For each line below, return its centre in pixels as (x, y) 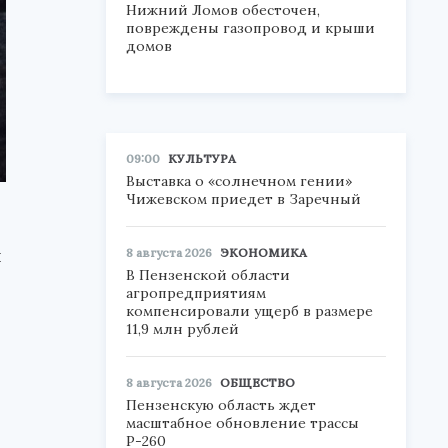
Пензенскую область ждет (221, 405)
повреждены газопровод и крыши (250, 28)
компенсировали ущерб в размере (249, 311)
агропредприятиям (196, 293)
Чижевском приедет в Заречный (243, 199)
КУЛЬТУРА (202, 158)
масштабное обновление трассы (242, 423)
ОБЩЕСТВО (257, 382)
